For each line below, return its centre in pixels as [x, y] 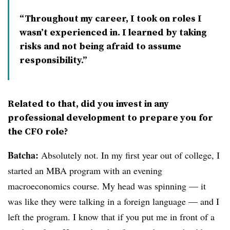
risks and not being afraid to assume [100, 46]
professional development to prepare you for [110, 118]
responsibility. [51, 60]
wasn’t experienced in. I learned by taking [113, 32]
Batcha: [23, 155]
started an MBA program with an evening [85, 171]
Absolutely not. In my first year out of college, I [129, 155]
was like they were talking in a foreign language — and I [113, 202]
